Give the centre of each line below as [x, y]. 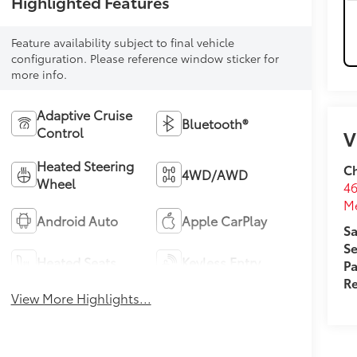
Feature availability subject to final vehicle [122, 43]
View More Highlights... [81, 298]
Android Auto [77, 221]
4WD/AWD [215, 175]
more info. [39, 75]
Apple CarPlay [225, 221]
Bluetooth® [215, 124]
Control [60, 132]
